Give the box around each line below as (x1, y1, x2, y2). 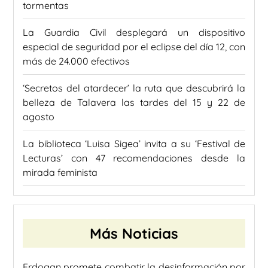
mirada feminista (23, 166, 98, 178)
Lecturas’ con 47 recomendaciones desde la (23, 151, 245, 164)
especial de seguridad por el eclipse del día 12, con (23, 40, 245, 53)
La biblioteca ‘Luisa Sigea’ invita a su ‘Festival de (23, 137, 245, 150)
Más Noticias (90, 224, 178, 242)
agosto (23, 110, 54, 123)
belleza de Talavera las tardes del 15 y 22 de (23, 96, 245, 108)
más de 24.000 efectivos (23, 54, 130, 67)
